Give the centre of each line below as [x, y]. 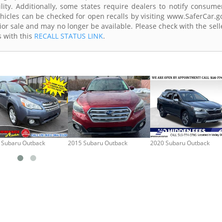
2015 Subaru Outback [98, 143]
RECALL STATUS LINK [69, 36]
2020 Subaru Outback [180, 143]
